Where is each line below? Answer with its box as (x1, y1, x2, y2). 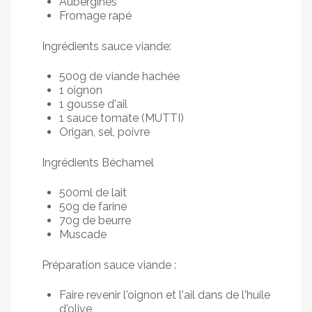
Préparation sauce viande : (42, 258, 176, 272)
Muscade (59, 228, 107, 241)
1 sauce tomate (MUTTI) (59, 111, 184, 125)
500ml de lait (59, 186, 127, 199)
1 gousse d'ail (59, 97, 127, 111)
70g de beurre (59, 214, 131, 227)
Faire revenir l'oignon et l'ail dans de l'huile (59, 288, 270, 302)
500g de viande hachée (59, 70, 180, 83)
